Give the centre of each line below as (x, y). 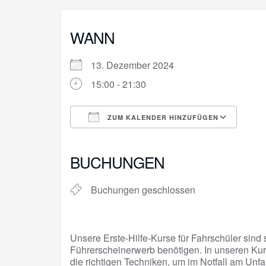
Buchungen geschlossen (143, 190)
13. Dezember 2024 (137, 65)
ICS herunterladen (129, 139)
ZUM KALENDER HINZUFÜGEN (162, 118)
